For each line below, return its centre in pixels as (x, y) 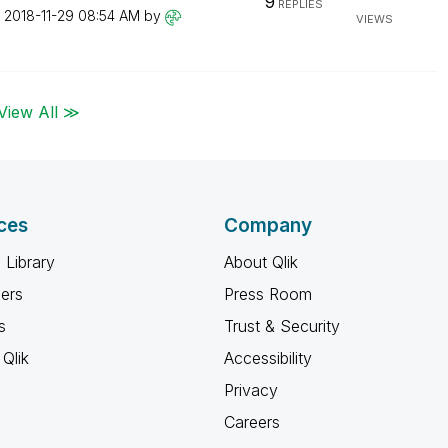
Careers (252, 422)
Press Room (268, 294)
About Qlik (261, 262)
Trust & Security (282, 326)
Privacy (251, 390)
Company (268, 225)
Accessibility (268, 358)
